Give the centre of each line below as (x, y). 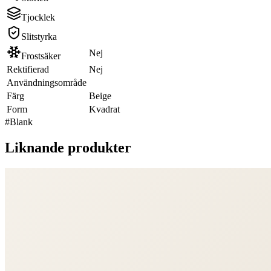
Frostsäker (41, 56)
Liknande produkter (68, 147)
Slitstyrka (39, 36)
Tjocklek (38, 17)
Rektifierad (28, 69)
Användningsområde (47, 82)
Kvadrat (104, 109)
